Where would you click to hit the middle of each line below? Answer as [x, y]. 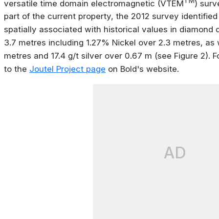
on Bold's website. [142, 69]
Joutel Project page [67, 69]
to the [17, 69]
